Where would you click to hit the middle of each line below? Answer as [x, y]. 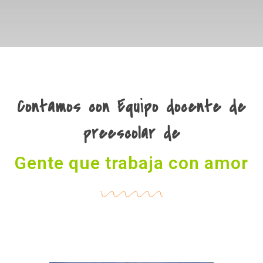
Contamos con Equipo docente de [131, 107]
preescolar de [131, 133]
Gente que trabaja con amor [131, 163]
